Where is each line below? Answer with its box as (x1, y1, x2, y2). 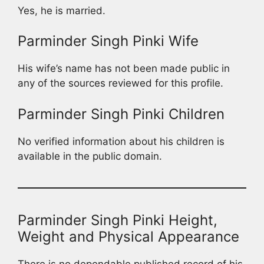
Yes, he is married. (18, 4, 105, 16)
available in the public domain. (18, 150, 162, 162)
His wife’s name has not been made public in (18, 62, 230, 75)
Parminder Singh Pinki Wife (18, 32, 199, 50)
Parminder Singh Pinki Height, (18, 211, 217, 229)
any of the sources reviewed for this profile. (18, 77, 223, 90)
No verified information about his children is (18, 135, 225, 147)
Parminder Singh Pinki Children (18, 105, 225, 123)
